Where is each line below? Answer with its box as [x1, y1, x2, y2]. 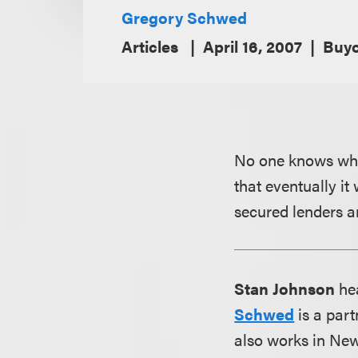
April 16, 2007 [203, 34, 302, 58]
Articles [121, 34, 182, 58]
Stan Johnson [234, 276, 336, 300]
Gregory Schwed [121, 6, 247, 30]
